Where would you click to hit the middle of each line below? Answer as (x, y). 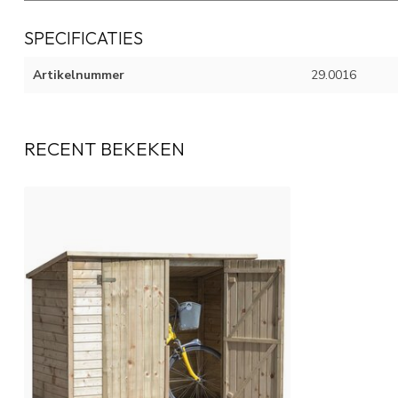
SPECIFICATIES (84, 38)
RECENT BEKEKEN (104, 149)
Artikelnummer (79, 76)
